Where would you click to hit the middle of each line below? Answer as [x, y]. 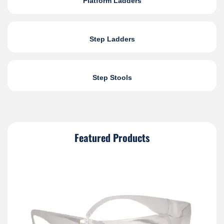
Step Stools [112, 78]
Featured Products [112, 137]
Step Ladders [112, 39]
